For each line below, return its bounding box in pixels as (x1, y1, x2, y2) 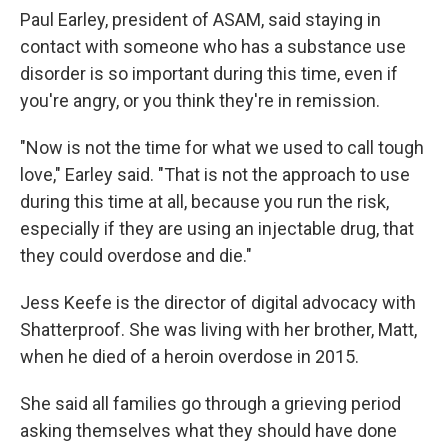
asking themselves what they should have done (20, 420, 397, 441)
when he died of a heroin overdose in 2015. (20, 346, 359, 367)
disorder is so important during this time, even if (20, 63, 398, 84)
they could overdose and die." (20, 245, 252, 266)
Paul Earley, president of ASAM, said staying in (20, 9, 381, 30)
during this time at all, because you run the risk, (20, 191, 389, 212)
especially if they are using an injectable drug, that (20, 218, 414, 239)
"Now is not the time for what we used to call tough (20, 137, 424, 158)
